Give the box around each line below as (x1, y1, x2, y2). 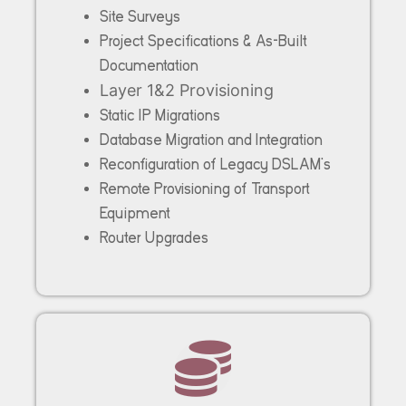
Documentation (100, 56, 198, 74)
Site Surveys (100, 7, 180, 25)
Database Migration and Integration (100, 130, 323, 149)
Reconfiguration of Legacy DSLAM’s (100, 155, 331, 173)
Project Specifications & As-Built (100, 32, 307, 50)
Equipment (100, 204, 170, 222)
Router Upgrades (100, 228, 208, 246)
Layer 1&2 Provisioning (100, 80, 274, 100)
